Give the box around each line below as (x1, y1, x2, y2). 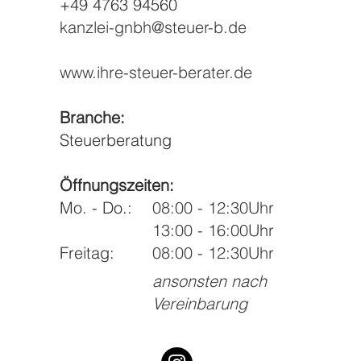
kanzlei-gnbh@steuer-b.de (60, 17, 247, 37)
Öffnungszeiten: (60, 175, 175, 195)
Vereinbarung (152, 293, 248, 313)
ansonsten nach (152, 271, 268, 291)
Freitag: (60, 243, 120, 263)
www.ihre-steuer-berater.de (60, 62, 253, 82)
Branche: (60, 107, 126, 127)
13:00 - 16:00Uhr (152, 220, 275, 240)
